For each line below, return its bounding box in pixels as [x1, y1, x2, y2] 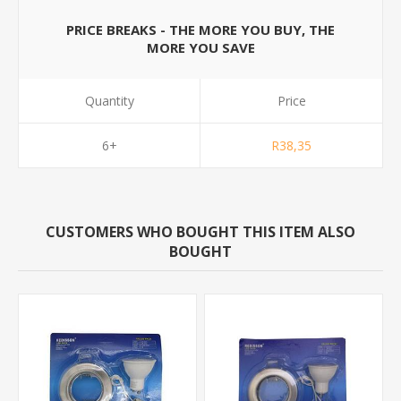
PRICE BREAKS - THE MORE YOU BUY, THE [66, 21, 335, 38]
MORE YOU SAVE [146, 38, 255, 56]
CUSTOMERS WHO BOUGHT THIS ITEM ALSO [46, 222, 355, 242]
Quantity [84, 92, 134, 109]
